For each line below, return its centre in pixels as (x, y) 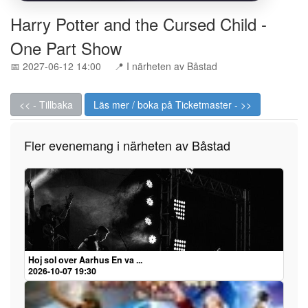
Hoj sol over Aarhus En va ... (85, 260)
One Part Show (66, 47)
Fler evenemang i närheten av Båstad (127, 145)
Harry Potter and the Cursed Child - (139, 23)
